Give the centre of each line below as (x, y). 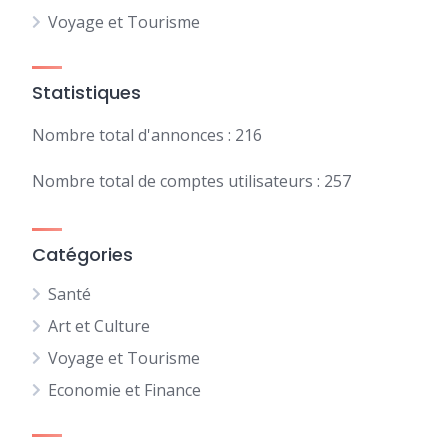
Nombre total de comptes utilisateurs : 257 (191, 181)
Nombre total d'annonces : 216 (147, 135)
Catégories (82, 254)
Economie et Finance (124, 390)
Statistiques (86, 92)
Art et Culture (99, 326)
